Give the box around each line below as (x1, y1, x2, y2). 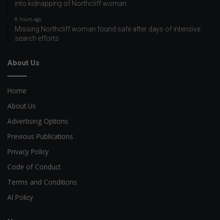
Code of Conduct (7, 162, 60, 171)
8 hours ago (15, 15, 41, 23)
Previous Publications (7, 131, 73, 141)
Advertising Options (7, 116, 68, 126)
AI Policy (7, 192, 33, 202)
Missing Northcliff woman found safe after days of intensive (15, 25, 200, 33)
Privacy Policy (7, 146, 49, 156)
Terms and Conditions (7, 177, 77, 187)
